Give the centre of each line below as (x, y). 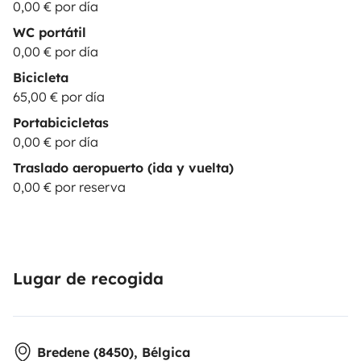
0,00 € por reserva (69, 187)
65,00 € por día (59, 97)
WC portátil (50, 32)
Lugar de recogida (88, 278)
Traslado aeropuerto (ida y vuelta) (123, 168)
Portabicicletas (61, 122)
